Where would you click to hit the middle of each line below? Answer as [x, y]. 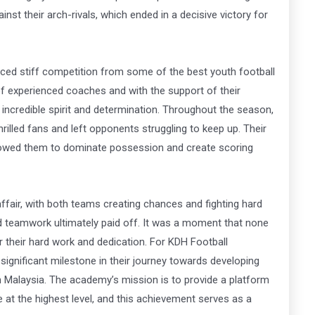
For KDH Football [189, 242]
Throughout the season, [218, 109]
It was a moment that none [206, 223]
